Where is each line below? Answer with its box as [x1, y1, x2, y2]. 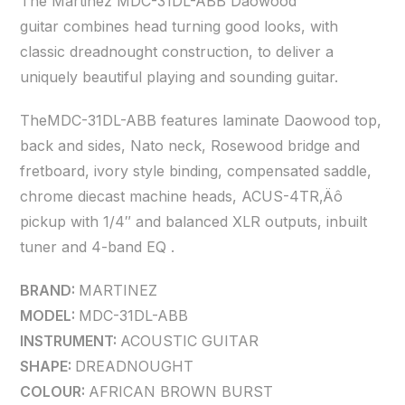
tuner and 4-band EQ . [20, 238, 175, 256]
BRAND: [20, 281, 80, 299]
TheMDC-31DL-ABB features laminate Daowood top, [20, 111, 382, 129]
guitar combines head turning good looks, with [20, 17, 339, 35]
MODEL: [20, 306, 80, 325]
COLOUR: [20, 382, 89, 400]
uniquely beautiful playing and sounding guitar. [20, 68, 339, 86]
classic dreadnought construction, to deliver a [20, 42, 334, 61]
